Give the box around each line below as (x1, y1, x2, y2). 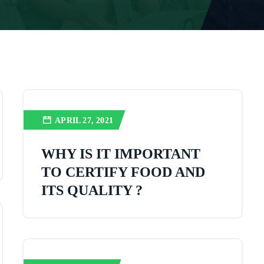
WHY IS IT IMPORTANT (41, 146, 201, 161)
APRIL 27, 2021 (55, 116, 114, 125)
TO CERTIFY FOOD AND (41, 164, 206, 180)
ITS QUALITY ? (41, 183, 143, 198)
